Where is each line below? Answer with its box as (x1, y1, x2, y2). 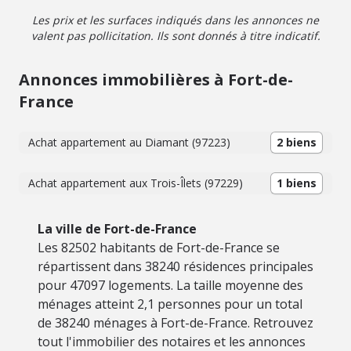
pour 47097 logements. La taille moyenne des (38, 277, 303, 294)
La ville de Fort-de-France (38, 220, 197, 237)
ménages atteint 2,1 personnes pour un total (38, 295, 302, 313)
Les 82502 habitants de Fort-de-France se (38, 239, 280, 256)
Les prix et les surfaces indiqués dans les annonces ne (32, 13, 319, 27)
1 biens (277, 175, 317, 190)
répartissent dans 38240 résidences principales (38, 258, 313, 275)
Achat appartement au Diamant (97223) (28, 135, 230, 150)
